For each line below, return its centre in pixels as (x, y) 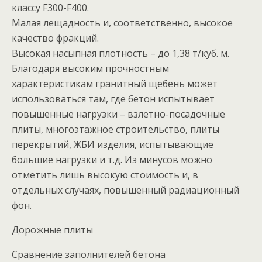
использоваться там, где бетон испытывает (113, 99)
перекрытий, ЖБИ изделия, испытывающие (113, 144)
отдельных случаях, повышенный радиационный (125, 190)
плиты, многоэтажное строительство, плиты (116, 129)
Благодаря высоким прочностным (90, 68)
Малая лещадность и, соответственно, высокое (122, 23)
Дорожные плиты (52, 230)
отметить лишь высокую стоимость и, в (105, 175)
